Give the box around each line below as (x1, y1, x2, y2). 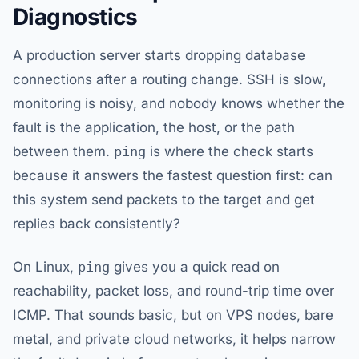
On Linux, (13, 259, 78, 275)
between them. (13, 143, 114, 159)
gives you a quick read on (110, 259, 280, 275)
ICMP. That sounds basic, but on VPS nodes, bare (13, 307, 333, 323)
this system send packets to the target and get (13, 192, 315, 208)
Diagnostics (13, 3, 138, 30)
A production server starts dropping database (13, 47, 305, 63)
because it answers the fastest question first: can (13, 167, 333, 184)
